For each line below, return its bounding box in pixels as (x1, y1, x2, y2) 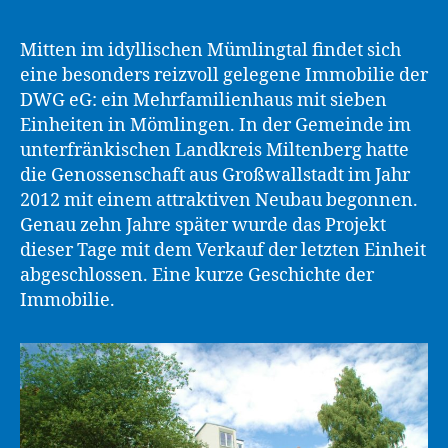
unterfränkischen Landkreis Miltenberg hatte (20, 138, 409, 162)
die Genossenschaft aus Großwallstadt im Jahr (20, 163, 410, 187)
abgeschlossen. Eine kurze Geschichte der (20, 263, 374, 287)
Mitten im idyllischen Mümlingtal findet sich (20, 38, 401, 62)
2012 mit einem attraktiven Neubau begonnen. (20, 188, 418, 212)
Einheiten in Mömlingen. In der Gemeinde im (20, 113, 411, 137)
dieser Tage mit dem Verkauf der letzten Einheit (20, 238, 426, 262)
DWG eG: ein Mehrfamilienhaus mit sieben (20, 88, 387, 112)
